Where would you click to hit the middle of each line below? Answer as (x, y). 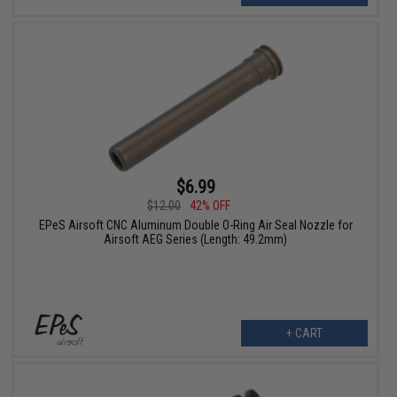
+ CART (304, 334)
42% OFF (210, 206)
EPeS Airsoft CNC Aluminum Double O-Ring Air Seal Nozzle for (195, 226)
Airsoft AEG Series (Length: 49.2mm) (196, 240)
